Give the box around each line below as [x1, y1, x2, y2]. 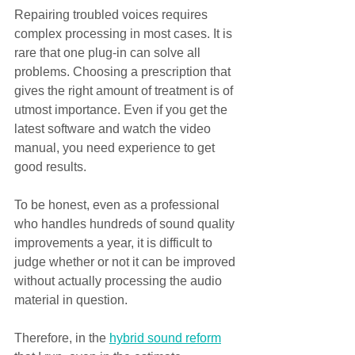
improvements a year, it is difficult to [14, 236, 216, 250]
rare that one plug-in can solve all [14, 46, 204, 60]
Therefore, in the [14, 331, 109, 345]
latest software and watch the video [14, 122, 214, 136]
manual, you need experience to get [14, 141, 218, 155]
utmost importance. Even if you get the [14, 103, 231, 117]
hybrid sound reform [109, 331, 221, 345]
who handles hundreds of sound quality [14, 217, 238, 231]
